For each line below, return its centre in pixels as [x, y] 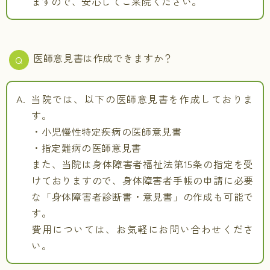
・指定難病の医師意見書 [87, 148]
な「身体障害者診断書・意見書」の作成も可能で [143, 196]
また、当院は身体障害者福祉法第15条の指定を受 [143, 164]
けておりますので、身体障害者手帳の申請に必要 [143, 180]
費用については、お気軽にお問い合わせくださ [143, 229]
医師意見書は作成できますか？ [103, 58]
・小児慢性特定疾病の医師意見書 [107, 131]
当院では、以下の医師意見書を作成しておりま [143, 99]
